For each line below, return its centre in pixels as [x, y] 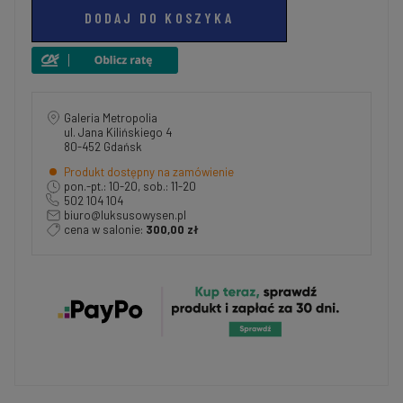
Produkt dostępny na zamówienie [149, 171]
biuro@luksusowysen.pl [125, 215]
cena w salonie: [105, 229]
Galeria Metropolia [111, 117]
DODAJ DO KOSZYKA [159, 18]
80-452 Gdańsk [103, 146]
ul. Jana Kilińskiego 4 [121, 132]
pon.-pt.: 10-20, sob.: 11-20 [130, 186]
